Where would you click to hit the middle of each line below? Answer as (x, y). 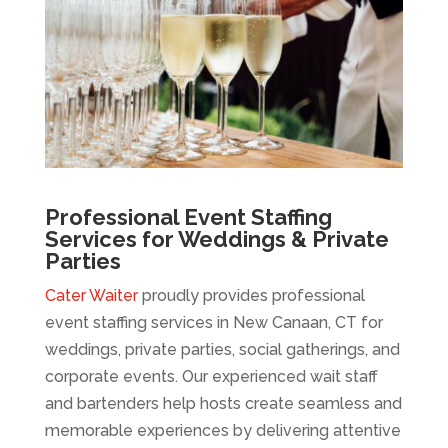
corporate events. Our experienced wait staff (211, 377)
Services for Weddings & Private (216, 239)
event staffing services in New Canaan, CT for (213, 323)
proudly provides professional (251, 296)
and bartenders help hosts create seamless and (223, 404)
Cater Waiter (91, 296)
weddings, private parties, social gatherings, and (222, 350)
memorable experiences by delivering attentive (222, 431)
